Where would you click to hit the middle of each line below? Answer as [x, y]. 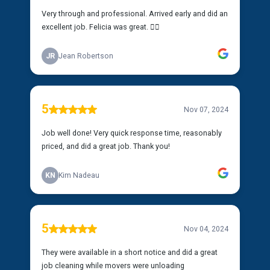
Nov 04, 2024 [206, 229]
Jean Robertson [86, 56]
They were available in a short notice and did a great [130, 252]
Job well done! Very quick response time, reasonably [132, 133]
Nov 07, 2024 [206, 109]
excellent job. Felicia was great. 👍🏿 [101, 27]
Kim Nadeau [79, 175]
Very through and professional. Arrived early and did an [135, 14]
